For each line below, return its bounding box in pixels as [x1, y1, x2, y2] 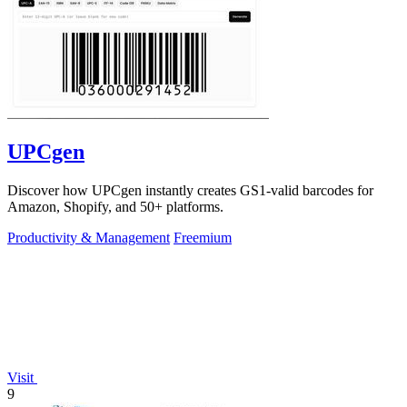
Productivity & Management [7, 230, 170, 246]
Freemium [174, 230, 232, 246]
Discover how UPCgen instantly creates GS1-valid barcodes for [7, 183, 373, 199]
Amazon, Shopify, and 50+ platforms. [7, 199, 223, 215]
